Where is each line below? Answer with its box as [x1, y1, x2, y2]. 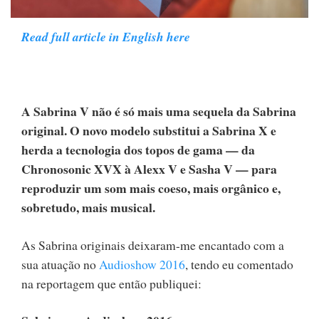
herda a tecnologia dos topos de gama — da [21, 140, 255, 159]
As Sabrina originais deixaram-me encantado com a [21, 236, 284, 253]
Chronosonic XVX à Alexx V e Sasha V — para [21, 159, 277, 179]
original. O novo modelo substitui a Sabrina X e [21, 121, 276, 140]
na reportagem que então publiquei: [21, 274, 202, 292]
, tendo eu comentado [185, 255, 293, 273]
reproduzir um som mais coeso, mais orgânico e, [21, 179, 281, 198]
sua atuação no [21, 255, 99, 273]
